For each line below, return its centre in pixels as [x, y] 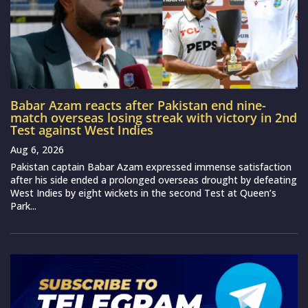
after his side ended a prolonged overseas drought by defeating [154, 180]
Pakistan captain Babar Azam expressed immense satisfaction [151, 167]
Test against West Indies [82, 130]
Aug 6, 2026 [37, 150]
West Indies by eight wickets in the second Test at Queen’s [143, 193]
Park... [23, 206]
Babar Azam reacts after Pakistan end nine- [138, 106]
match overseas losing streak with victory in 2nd [154, 118]
